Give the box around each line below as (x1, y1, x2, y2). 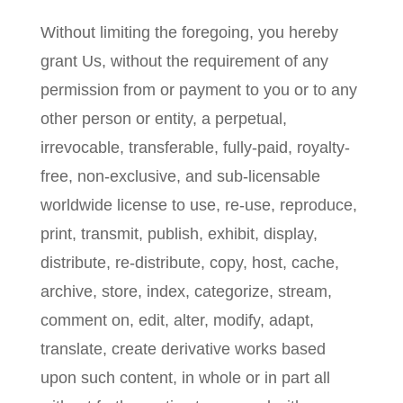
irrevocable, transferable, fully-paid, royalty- (40, 139, 350, 157)
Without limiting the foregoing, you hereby (40, 23, 338, 41)
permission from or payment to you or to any (40, 81, 357, 99)
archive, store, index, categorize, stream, (40, 282, 332, 300)
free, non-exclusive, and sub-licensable (40, 167, 320, 185)
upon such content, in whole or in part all (40, 369, 330, 387)
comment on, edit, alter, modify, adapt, (40, 311, 314, 329)
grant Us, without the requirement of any (40, 52, 328, 70)
